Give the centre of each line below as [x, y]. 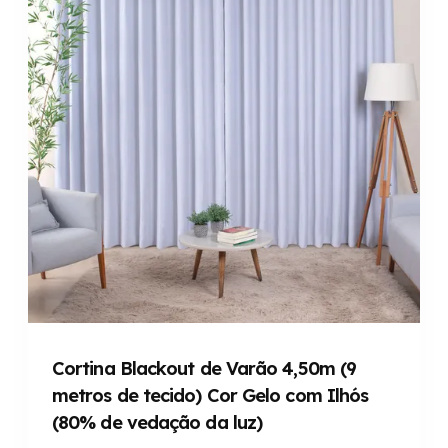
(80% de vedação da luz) [157, 423]
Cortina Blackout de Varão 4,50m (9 [204, 369]
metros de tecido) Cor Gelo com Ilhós [210, 396]
